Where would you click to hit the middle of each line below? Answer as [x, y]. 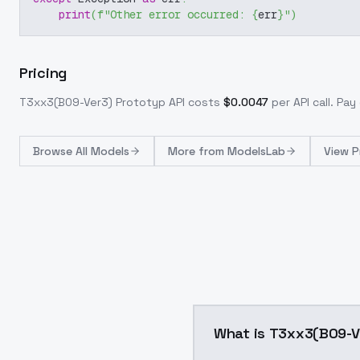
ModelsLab [256, 151]
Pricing [43, 73]
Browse [54, 151]
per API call [301, 102]
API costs [193, 102]
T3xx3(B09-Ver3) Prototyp [92, 102]
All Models [102, 151]
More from [198, 151]
